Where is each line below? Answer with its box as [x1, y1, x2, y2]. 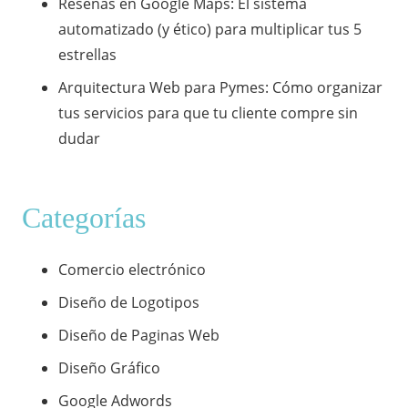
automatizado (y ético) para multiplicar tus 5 [58, 19, 362, 40]
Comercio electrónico [58, 260, 206, 280]
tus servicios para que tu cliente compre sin [58, 103, 358, 124]
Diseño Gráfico [58, 358, 160, 379]
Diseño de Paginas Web [58, 325, 219, 346]
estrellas [58, 45, 117, 66]
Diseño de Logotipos [58, 292, 199, 313]
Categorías [22, 201, 146, 235]
